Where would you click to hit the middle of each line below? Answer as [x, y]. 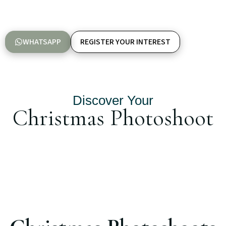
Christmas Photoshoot [113, 118]
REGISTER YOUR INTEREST [125, 42]
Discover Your [113, 100]
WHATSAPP [42, 42]
